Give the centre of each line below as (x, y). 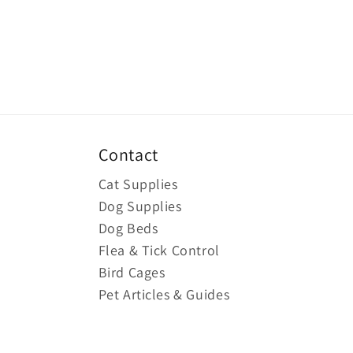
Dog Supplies (140, 206)
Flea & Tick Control (159, 250)
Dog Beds (128, 228)
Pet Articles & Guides (164, 294)
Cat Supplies (138, 184)
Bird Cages (132, 272)
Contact (128, 154)
